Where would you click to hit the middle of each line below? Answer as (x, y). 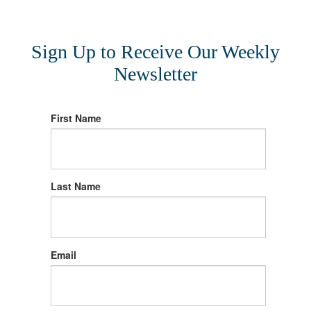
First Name (76, 118)
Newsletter (155, 74)
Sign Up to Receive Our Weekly (155, 52)
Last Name (75, 186)
